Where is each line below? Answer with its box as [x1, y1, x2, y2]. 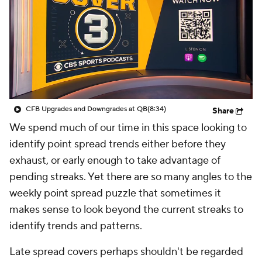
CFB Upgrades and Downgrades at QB [26, 105, 147, 113]
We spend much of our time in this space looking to [9, 121, 247, 135]
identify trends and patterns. [9, 219, 142, 233]
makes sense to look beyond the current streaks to [9, 203, 243, 216]
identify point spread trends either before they [9, 137, 226, 151]
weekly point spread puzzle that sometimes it [9, 187, 221, 200]
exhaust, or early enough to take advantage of [9, 154, 220, 167]
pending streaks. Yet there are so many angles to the [9, 170, 252, 184]
